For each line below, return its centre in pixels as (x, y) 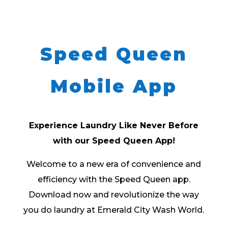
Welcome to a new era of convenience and (114, 164)
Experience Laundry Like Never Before (114, 125)
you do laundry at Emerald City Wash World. (114, 210)
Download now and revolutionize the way (114, 194)
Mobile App (114, 86)
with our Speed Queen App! (114, 140)
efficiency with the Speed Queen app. (114, 179)
